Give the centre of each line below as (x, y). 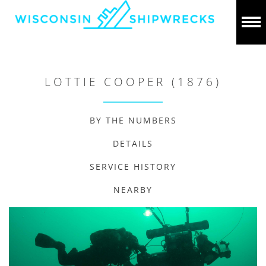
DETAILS (133, 143)
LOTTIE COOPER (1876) (133, 82)
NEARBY (133, 190)
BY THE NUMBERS (133, 120)
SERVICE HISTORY (133, 167)
